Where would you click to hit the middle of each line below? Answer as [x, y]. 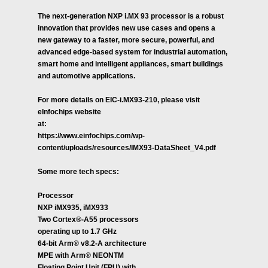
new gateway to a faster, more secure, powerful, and [126, 40]
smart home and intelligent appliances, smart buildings [130, 64]
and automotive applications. [86, 76]
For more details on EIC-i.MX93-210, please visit [119, 100]
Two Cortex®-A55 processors [88, 220]
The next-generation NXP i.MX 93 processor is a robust [131, 16]
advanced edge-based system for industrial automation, [133, 52]
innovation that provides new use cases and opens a [127, 28]
